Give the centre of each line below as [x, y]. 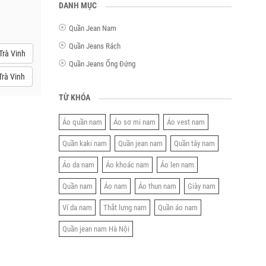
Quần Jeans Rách [94, 46]
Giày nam [201, 186]
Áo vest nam [186, 122]
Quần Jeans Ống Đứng [102, 64]
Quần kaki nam [84, 143]
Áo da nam [78, 165]
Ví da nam [77, 208]
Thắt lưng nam [125, 208]
